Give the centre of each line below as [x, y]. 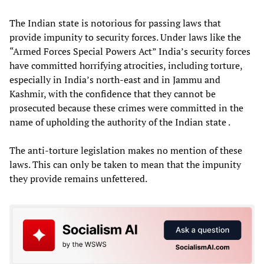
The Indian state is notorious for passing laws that [115, 23]
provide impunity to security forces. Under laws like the [125, 37]
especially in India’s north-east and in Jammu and [115, 79]
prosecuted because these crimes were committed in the [126, 108]
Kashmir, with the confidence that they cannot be [113, 93]
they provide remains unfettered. [78, 178]
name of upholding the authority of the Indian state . [120, 122]
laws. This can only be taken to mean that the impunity [125, 164]
